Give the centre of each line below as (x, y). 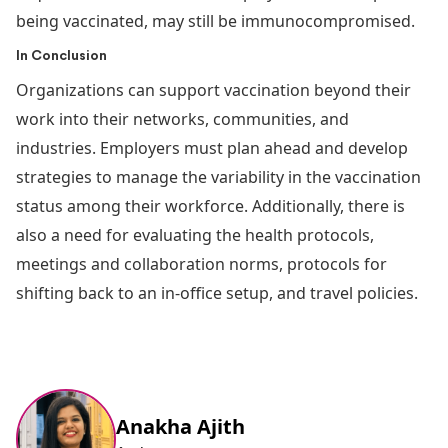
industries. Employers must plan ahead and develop (212, 147)
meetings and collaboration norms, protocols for (201, 263)
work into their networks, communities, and (182, 118)
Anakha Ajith (180, 426)
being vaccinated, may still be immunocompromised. (215, 20)
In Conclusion (61, 55)
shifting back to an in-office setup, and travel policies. (217, 292)
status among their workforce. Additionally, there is (210, 205)
